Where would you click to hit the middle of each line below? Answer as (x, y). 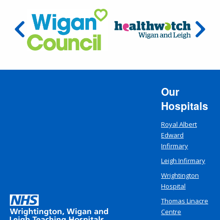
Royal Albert (179, 124)
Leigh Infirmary (183, 161)
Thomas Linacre (184, 201)
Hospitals (184, 106)
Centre (171, 212)
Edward (172, 135)
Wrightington (180, 176)
